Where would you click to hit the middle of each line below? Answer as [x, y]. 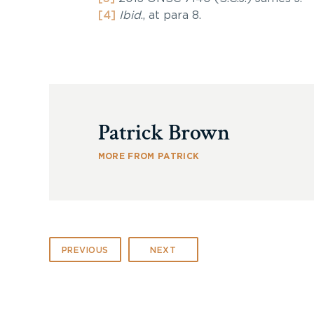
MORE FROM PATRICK [149, 156]
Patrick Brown [164, 133]
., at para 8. [171, 15]
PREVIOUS [85, 250]
